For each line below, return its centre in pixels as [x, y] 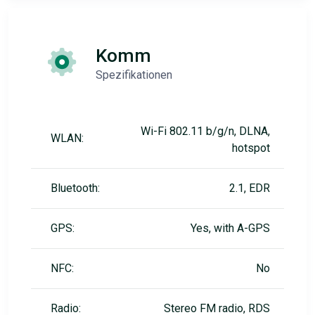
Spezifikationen [134, 75]
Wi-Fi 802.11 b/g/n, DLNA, [205, 131]
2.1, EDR [250, 188]
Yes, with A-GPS [230, 228]
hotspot [251, 148]
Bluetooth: [75, 188]
